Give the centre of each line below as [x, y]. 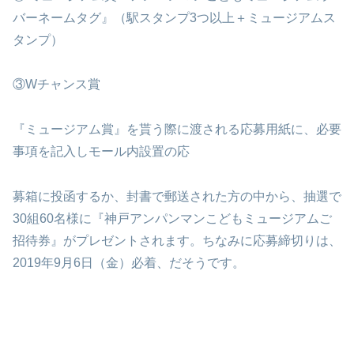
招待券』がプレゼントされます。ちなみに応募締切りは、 [177, 241]
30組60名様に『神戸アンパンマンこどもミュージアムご [172, 219]
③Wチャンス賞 [56, 85]
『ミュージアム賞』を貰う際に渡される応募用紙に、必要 [177, 130]
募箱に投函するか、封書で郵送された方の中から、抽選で [177, 197]
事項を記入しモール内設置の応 [101, 152]
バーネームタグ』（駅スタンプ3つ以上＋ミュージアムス [174, 17]
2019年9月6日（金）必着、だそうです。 [129, 263]
